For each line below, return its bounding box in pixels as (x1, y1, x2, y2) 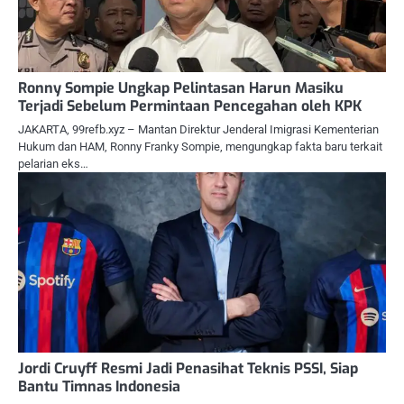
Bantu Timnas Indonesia (18, 377, 180, 397)
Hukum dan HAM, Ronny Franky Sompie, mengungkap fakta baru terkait (18, 140, 382, 154)
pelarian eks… (18, 157, 88, 171)
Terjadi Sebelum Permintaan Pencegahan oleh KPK (18, 96, 362, 116)
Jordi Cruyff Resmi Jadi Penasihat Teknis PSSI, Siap (18, 359, 358, 379)
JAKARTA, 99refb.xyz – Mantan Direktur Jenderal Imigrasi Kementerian (18, 123, 379, 137)
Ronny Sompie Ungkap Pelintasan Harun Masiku (18, 78, 344, 98)
